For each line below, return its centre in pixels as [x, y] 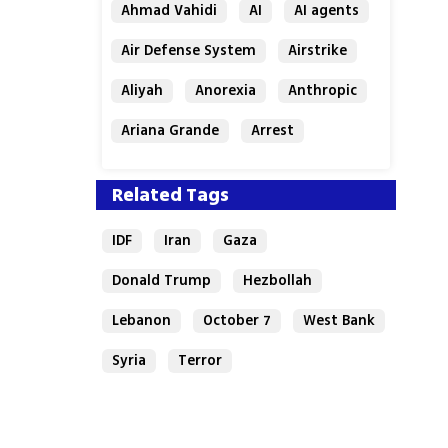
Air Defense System [189, 50]
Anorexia [226, 90]
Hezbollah [278, 280]
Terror [200, 360]
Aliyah [142, 90]
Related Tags [171, 194]
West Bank [339, 320]
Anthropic [323, 90]
